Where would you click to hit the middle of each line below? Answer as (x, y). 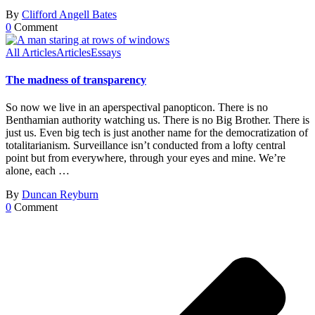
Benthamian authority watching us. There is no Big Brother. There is (157, 120)
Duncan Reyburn (60, 195)
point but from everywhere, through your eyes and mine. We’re (146, 158)
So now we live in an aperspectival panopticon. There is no (137, 108)
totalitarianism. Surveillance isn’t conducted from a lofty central (146, 146)
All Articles (31, 52)
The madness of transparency (76, 79)
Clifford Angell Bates (69, 14)
